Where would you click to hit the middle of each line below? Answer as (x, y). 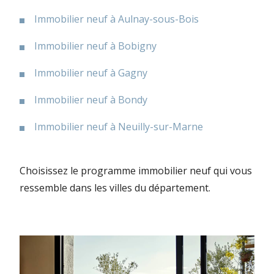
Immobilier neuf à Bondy (91, 99)
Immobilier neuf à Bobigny (95, 46)
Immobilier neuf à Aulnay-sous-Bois (117, 19)
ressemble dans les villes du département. (115, 187)
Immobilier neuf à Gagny (91, 72)
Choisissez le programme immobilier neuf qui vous (136, 170)
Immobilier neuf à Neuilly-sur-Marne (119, 126)
